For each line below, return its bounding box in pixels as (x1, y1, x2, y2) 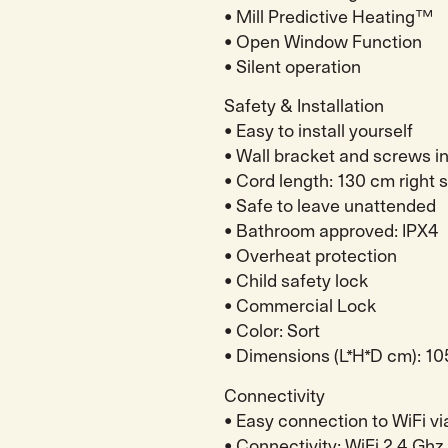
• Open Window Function (224, 33, 422, 51)
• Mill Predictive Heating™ (224, 8, 434, 26)
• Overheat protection (224, 248, 397, 266)
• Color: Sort (224, 323, 320, 341)
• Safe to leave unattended (224, 198, 436, 216)
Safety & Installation (224, 98, 384, 116)
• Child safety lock (224, 273, 368, 291)
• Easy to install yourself (224, 123, 413, 141)
